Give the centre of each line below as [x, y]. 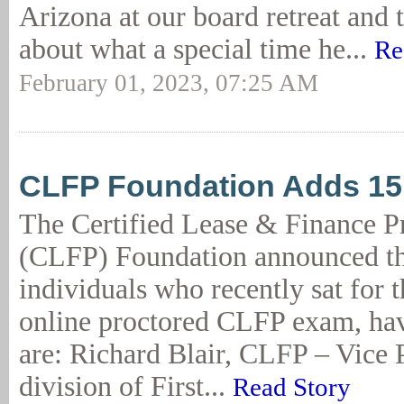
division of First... [126, 386]
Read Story [292, 387]
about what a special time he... [197, 49]
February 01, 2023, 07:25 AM [169, 83]
